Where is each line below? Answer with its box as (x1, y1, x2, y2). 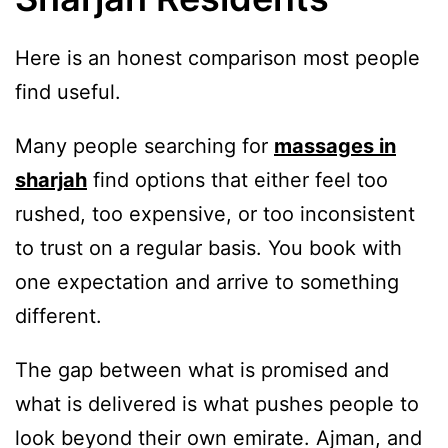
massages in (274, 133, 396, 158)
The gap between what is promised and (15, 357, 389, 382)
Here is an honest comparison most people (15, 45, 420, 70)
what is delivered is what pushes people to (15, 391, 419, 416)
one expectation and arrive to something (15, 269, 399, 294)
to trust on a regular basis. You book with (15, 235, 402, 260)
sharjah (15, 167, 87, 192)
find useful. (15, 79, 121, 104)
